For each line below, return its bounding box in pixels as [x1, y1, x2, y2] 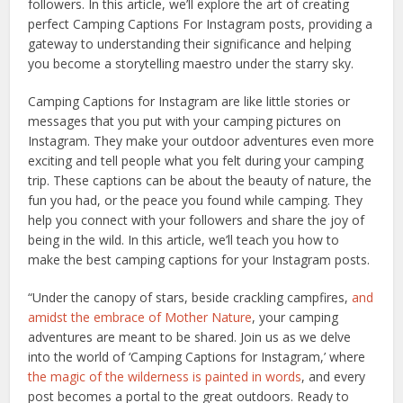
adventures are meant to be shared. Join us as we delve [28, 328, 352, 346]
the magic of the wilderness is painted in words [28, 368, 302, 386]
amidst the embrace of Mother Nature [28, 309, 253, 327]
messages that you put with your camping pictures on [28, 112, 342, 130]
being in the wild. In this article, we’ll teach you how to [28, 231, 340, 249]
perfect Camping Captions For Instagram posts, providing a [28, 15, 373, 33]
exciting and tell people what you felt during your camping [28, 152, 364, 170]
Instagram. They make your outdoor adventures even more [28, 132, 375, 150]
